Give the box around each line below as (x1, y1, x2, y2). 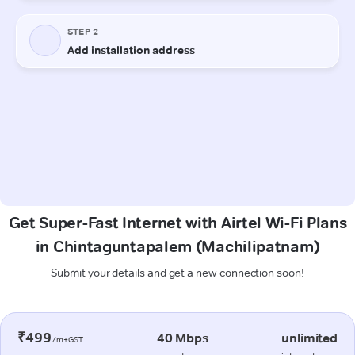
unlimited (281, 330, 338, 345)
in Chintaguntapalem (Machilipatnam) (35, 236, 320, 256)
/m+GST (51, 334, 84, 345)
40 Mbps (156, 330, 208, 345)
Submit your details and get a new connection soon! (51, 265, 304, 280)
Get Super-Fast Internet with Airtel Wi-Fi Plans (8, 212, 347, 232)
